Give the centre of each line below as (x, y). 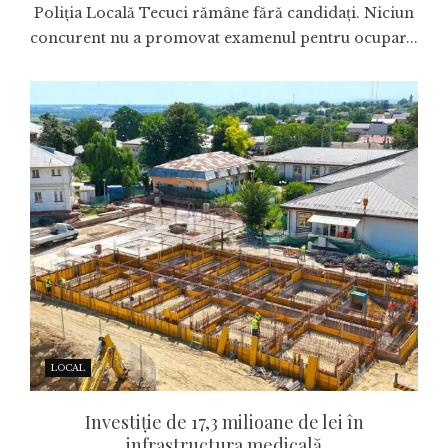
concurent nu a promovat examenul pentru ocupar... (224, 37)
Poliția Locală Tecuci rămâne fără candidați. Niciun (224, 12)
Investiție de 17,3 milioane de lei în (224, 422)
